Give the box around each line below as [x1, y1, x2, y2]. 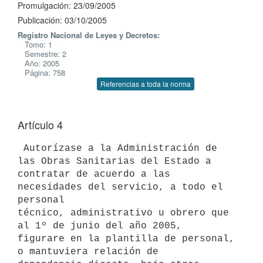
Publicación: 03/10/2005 [18, 14, 107, 26]
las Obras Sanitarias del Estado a [18, 156, 211, 167]
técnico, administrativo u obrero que [18, 207, 229, 218]
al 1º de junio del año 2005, [18, 220, 182, 231]
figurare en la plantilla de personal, [18, 233, 235, 244]
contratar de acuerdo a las [18, 168, 170, 180]
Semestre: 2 [18, 48, 66, 59]
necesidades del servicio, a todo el [18, 181, 223, 193]
